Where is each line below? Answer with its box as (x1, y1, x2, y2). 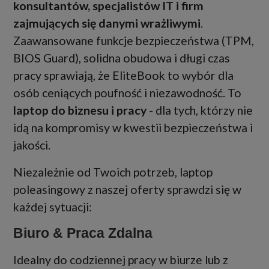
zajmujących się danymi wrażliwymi (13, 16, 201, 31)
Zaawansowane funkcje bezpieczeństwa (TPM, (13, 34, 254, 48)
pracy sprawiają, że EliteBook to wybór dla (13, 68, 234, 83)
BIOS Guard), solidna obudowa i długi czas (13, 51, 230, 65)
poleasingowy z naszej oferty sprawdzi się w (13, 183, 241, 197)
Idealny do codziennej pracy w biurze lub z (13, 253, 228, 267)
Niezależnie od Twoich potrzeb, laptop (13, 165, 213, 180)
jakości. (13, 138, 50, 153)
